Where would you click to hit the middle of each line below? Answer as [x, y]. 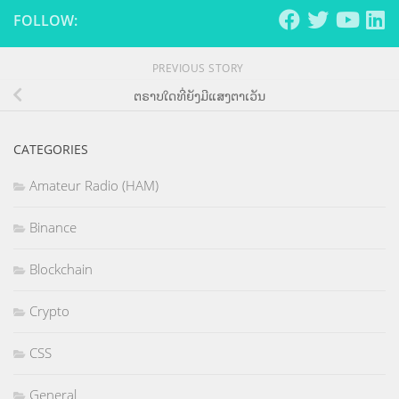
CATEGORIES [51, 150]
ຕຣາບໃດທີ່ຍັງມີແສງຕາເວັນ [199, 95]
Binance [53, 228]
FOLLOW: [45, 21]
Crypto [49, 311]
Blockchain [61, 269]
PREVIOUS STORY [199, 69]
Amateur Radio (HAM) [94, 186]
